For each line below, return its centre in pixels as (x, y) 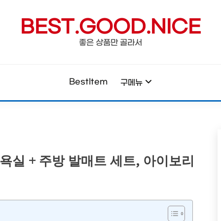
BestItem (89, 82)
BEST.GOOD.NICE (110, 28)
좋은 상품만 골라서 (110, 43)
